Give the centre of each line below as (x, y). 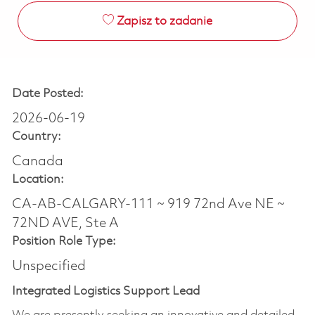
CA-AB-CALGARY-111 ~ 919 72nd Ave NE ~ (148, 204)
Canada (37, 161)
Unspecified (49, 266)
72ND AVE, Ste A (65, 223)
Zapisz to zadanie (164, 21)
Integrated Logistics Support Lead (105, 291)
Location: (38, 179)
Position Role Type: (64, 241)
